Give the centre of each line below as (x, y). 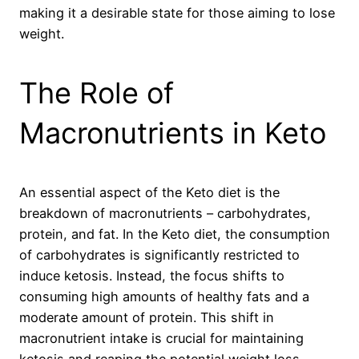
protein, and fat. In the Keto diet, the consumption (175, 234)
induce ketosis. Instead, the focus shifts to (152, 275)
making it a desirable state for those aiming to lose (177, 12)
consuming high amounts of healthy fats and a (164, 296)
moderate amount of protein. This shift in (147, 317)
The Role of (97, 93)
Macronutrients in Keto (173, 133)
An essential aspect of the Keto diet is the (149, 192)
